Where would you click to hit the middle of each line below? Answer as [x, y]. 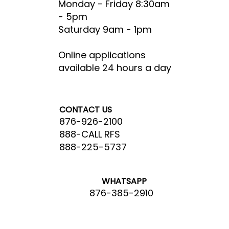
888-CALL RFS [90, 134]
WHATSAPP [118, 181]
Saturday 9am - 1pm [105, 30]
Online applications [102, 55]
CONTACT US [86, 110]
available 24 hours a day [114, 68]
